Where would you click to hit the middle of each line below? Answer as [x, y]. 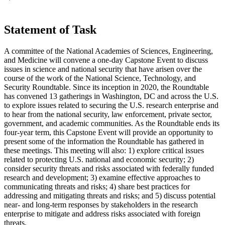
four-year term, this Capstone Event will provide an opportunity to [108, 132]
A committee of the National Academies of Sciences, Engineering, [108, 51]
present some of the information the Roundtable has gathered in [104, 141]
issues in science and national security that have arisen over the [103, 69]
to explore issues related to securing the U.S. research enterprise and [111, 105]
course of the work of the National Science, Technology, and [100, 78]
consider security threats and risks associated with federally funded [109, 168]
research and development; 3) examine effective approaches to [102, 177]
